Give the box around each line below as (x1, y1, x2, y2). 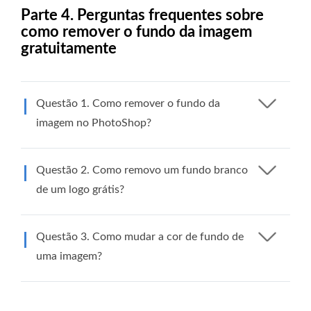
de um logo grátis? (36, 183, 124, 195)
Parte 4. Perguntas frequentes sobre (21, 7, 264, 23)
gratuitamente (21, 40, 117, 56)
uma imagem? (36, 250, 102, 262)
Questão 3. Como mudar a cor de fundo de (36, 230, 244, 242)
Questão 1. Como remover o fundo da (36, 97, 220, 109)
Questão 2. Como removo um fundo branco (36, 164, 248, 176)
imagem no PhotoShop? (36, 117, 151, 128)
